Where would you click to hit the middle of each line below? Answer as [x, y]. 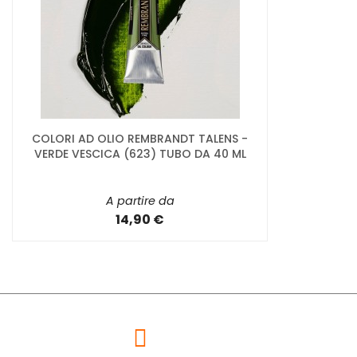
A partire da [140, 200]
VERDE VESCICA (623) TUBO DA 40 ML [140, 153]
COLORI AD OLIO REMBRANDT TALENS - [140, 138]
